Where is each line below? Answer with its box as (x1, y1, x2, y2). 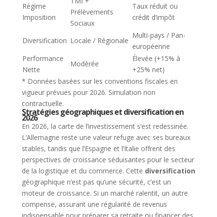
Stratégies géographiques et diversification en (21, 106, 184, 117)
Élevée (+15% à (132, 53, 180, 63)
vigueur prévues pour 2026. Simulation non (21, 87, 155, 97)
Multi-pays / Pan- (132, 30, 186, 40)
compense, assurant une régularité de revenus (21, 199, 167, 209)
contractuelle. (21, 98, 64, 108)
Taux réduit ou (132, 1, 178, 11)
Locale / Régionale (70, 35, 128, 45)
